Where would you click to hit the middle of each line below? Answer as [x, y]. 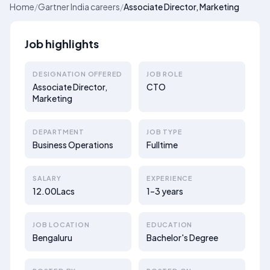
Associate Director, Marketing [181, 7]
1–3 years [165, 191]
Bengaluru [52, 237]
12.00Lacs [54, 191]
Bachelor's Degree [182, 237]
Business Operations [73, 145]
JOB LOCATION [61, 224]
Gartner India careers [79, 7]
